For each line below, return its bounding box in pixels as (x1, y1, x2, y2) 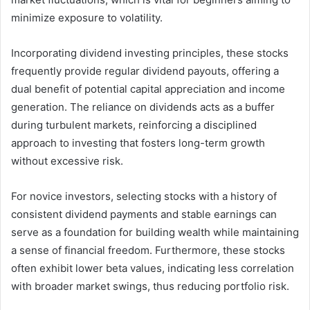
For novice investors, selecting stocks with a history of (11, 189, 277, 203)
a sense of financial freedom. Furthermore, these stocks (11, 243, 285, 257)
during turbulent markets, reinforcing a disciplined (11, 118, 257, 131)
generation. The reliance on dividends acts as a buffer (11, 100, 275, 113)
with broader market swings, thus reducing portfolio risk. (11, 279, 289, 293)
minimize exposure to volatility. (11, 10, 163, 24)
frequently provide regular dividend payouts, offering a (11, 64, 279, 77)
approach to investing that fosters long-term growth (11, 136, 265, 149)
